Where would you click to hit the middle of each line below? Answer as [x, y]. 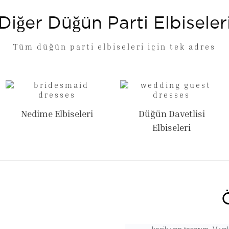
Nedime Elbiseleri [57, 113]
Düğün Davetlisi [171, 113]
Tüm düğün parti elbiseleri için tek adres [114, 46]
